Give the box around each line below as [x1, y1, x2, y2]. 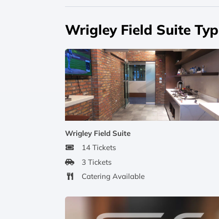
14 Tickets [82, 143, 116, 153]
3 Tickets [82, 157, 111, 167]
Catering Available [82, 172, 145, 181]
